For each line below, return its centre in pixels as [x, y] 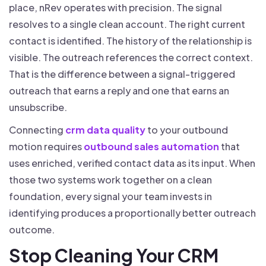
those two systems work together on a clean [110, 179]
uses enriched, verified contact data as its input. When [132, 163]
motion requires [46, 146]
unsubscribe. [38, 107]
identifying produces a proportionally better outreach [132, 213]
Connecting [37, 129]
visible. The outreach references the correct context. [131, 57]
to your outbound [187, 129]
